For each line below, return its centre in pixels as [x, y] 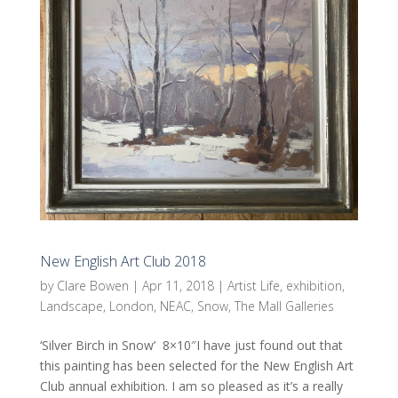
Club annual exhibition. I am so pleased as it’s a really [191, 386]
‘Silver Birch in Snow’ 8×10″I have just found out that [191, 345]
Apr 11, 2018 [178, 285]
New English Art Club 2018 [123, 261]
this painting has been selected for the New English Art [196, 365]
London [131, 306]
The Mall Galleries [284, 306]
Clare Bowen [92, 285]
